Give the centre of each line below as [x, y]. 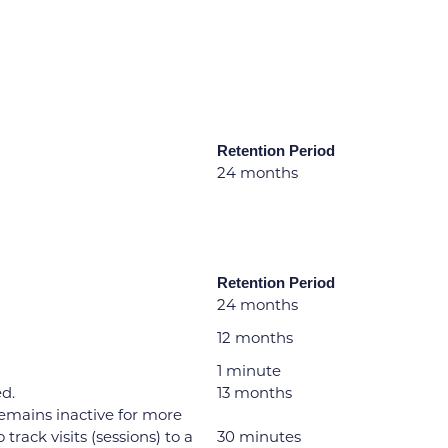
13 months [254, 392]
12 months [255, 337]
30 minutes [259, 436]
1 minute [249, 370]
